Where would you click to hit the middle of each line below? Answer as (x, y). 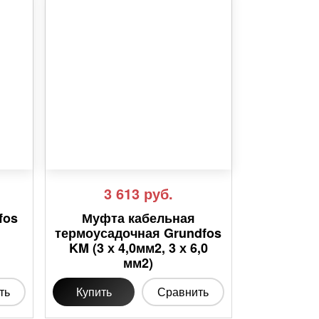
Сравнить (183, 292)
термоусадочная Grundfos (138, 233)
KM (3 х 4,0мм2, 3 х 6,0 (138, 248)
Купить (94, 292)
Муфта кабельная (138, 218)
